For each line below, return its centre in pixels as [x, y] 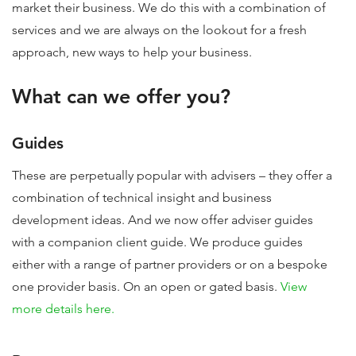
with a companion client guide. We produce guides [157, 242]
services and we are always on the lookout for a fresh [159, 30]
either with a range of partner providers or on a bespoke [170, 264]
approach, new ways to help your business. [132, 52]
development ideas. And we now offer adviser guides [163, 220]
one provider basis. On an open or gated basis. [146, 286]
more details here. [63, 309]
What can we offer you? [121, 96]
